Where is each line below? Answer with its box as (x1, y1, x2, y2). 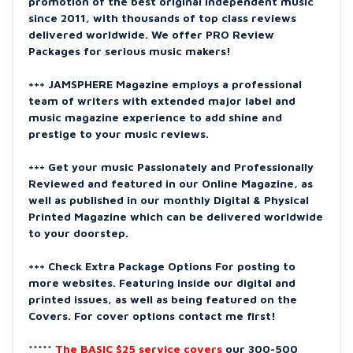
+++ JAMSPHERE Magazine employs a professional (28, 77, 302, 91)
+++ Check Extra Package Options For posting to (28, 259, 295, 273)
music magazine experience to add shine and (28, 110, 282, 124)
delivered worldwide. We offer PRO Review (28, 28, 274, 41)
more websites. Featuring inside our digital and (28, 276, 295, 289)
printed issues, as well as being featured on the (28, 292, 297, 306)
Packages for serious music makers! (28, 44, 231, 58)
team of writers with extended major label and (28, 94, 295, 107)
